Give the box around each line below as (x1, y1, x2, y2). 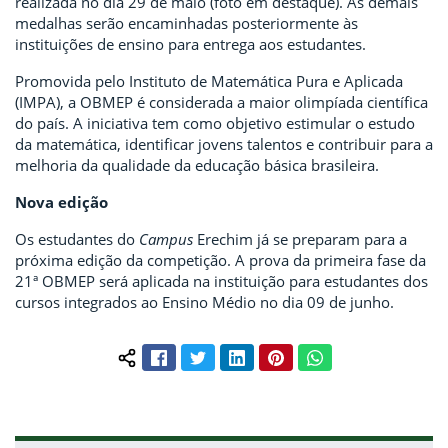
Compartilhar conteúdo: (125, 355, 290, 376)
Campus (139, 229, 193, 250)
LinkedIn (243, 345, 301, 365)
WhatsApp (321, 345, 391, 365)
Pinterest (282, 345, 343, 365)
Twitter (204, 345, 252, 365)
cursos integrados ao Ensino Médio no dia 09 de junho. (15, 292, 394, 313)
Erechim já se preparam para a (193, 229, 407, 250)
